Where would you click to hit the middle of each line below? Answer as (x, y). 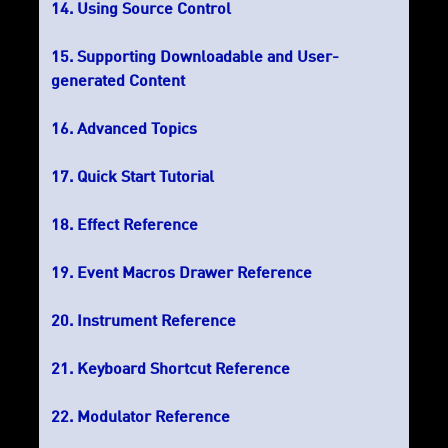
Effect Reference (137, 226)
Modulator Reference (153, 418)
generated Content (118, 82)
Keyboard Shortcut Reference (183, 370)
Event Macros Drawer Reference (194, 274)
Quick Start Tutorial (145, 178)
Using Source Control (154, 10)
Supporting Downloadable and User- (208, 58)
